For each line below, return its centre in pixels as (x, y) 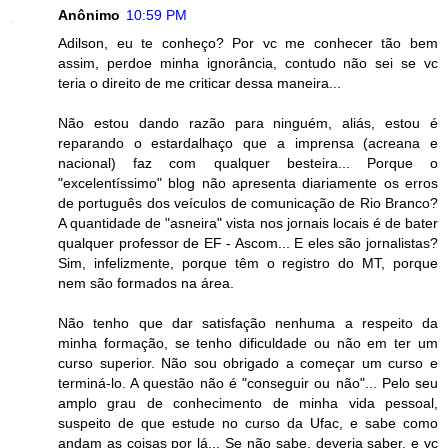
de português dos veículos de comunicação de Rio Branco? (248, 202)
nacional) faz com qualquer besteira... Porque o (248, 162)
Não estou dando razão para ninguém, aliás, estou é (248, 122)
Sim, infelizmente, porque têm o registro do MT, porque (248, 262)
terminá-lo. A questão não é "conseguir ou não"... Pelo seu (248, 382)
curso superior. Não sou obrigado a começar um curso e (248, 362)
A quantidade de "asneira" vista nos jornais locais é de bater (248, 222)
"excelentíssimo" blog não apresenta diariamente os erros (248, 182)
